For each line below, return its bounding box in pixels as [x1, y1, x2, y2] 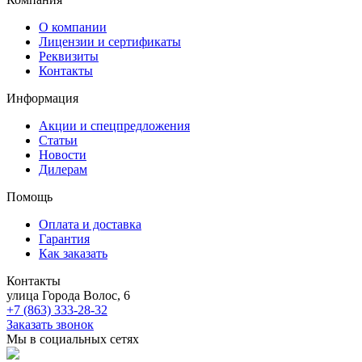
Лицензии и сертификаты [39, 34, 181, 48]
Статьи [39, 133, 78, 147]
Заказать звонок [6, 317, 94, 331]
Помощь [6, 189, 53, 204]
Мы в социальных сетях [6, 331, 139, 346]
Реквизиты [39, 48, 99, 63]
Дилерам [39, 162, 87, 176]
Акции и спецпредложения [39, 118, 190, 133]
